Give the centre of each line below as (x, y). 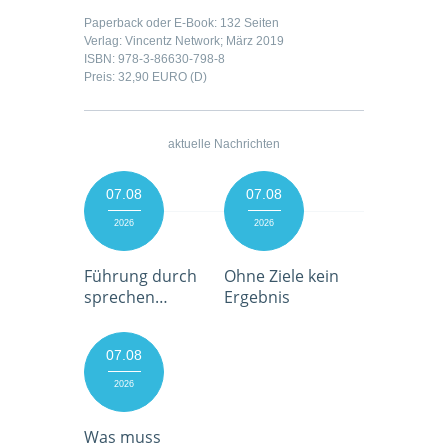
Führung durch (140, 276)
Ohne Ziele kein (281, 276)
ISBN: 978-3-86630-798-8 (154, 59)
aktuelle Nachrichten (224, 144)
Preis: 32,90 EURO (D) (145, 77)
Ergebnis (257, 297)
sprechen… (126, 297)
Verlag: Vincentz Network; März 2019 (184, 41)
